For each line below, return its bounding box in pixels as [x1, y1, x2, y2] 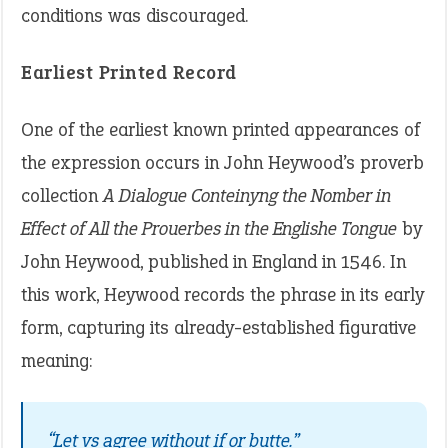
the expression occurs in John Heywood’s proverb [21, 150, 424, 175]
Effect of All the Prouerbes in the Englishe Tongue [21, 216, 397, 241]
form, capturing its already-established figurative [21, 315, 416, 340]
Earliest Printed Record [21, 60, 237, 85]
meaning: [21, 348, 92, 373]
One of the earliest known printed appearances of [21, 117, 420, 142]
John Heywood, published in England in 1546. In [21, 249, 406, 274]
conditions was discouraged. [21, 3, 248, 28]
